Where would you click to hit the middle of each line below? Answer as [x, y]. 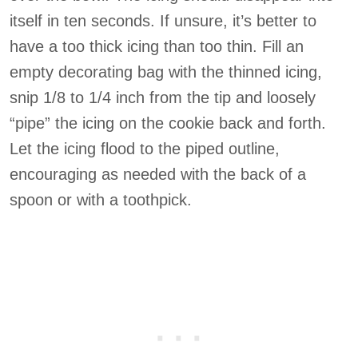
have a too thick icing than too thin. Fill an [157, 46]
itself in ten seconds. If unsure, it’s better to [163, 21]
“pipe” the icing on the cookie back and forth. [168, 123]
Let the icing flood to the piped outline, [145, 149]
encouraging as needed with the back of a [158, 174]
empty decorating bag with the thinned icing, [166, 72]
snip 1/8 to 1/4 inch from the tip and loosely [163, 97]
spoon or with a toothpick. [101, 200]
